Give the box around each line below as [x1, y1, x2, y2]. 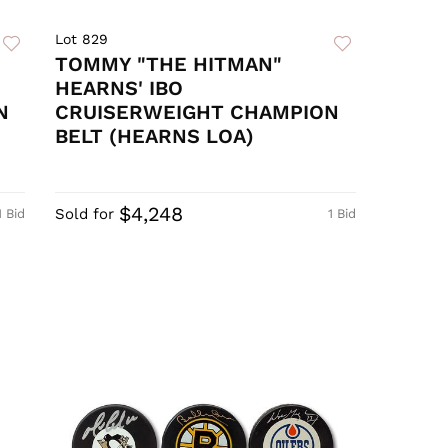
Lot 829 [55, 31, 109, 48]
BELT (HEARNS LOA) [55, 124, 255, 149]
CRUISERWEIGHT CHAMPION [55, 100, 340, 125]
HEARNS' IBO [55, 76, 184, 101]
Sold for [55, 205, 115, 224]
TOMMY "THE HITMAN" [55, 52, 283, 77]
